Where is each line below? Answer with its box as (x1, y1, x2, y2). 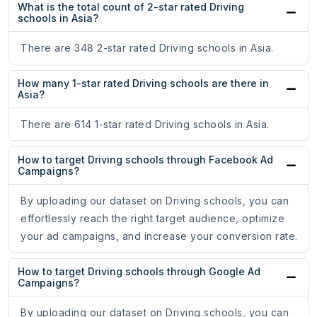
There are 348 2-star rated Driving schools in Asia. (21, 42, 274, 54)
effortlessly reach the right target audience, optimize (21, 212, 284, 225)
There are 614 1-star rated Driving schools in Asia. (21, 118, 270, 131)
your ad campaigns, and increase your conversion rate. (21, 230, 298, 243)
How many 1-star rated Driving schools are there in (18, 77, 269, 90)
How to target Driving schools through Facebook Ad (18, 154, 273, 166)
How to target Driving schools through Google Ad (18, 265, 260, 278)
